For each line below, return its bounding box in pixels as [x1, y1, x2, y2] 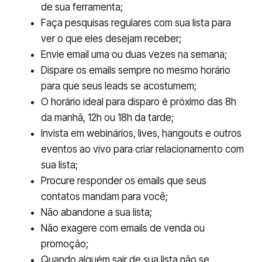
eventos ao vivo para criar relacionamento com [41, 143, 244, 155]
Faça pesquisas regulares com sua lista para [41, 16, 231, 29]
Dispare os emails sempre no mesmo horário [41, 64, 230, 76]
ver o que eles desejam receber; [41, 32, 181, 44]
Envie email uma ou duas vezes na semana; [41, 48, 227, 60]
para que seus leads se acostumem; [41, 80, 196, 92]
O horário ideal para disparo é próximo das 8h [41, 95, 236, 108]
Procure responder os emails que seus [41, 174, 206, 187]
